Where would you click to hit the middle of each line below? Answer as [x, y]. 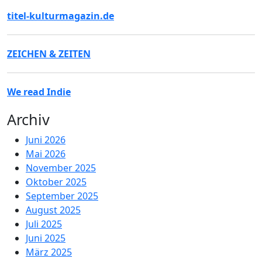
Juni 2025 [46, 238]
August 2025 [53, 210]
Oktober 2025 [56, 182]
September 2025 [62, 196]
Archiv [28, 119]
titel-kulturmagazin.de [61, 16]
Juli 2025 [44, 224]
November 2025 [61, 168]
